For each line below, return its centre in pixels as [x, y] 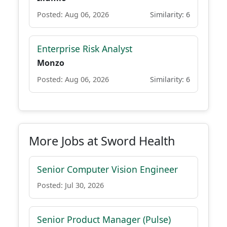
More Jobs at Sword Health [102, 141]
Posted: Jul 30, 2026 [70, 185]
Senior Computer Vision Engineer [107, 169]
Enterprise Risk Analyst [85, 49]
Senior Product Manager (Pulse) [104, 219]
